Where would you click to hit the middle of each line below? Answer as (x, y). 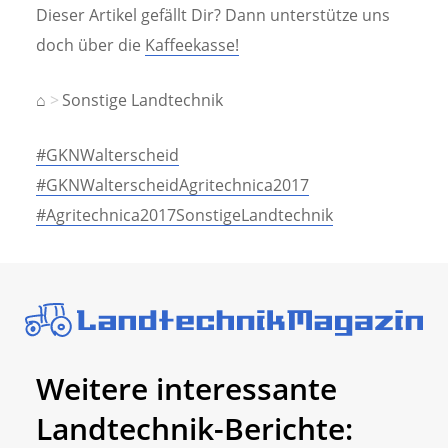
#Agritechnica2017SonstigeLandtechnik (184, 215)
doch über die (90, 44)
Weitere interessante (186, 388)
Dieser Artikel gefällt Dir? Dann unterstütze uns (213, 14)
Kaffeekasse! (192, 44)
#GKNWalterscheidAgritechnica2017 (172, 185)
